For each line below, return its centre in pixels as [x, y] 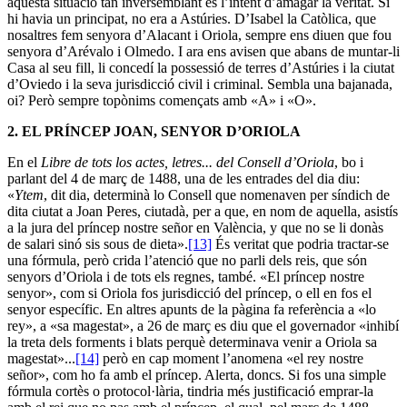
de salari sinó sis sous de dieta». [98, 243]
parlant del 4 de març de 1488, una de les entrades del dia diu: [184, 178]
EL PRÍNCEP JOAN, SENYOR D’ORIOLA [161, 131]
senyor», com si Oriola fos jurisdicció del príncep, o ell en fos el [189, 293]
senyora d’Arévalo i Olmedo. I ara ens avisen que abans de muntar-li [203, 51]
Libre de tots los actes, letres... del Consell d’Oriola [188, 162]
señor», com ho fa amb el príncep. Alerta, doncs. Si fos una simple [197, 374]
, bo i [349, 162]
